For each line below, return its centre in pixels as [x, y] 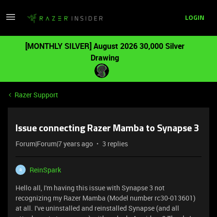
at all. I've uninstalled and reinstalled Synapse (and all [97, 208]
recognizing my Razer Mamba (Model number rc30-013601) [106, 198]
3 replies [115, 144]
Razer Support [36, 95]
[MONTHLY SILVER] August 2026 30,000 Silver [105, 46]
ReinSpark [45, 170]
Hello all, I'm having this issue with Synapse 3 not [90, 188]
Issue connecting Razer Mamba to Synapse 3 [107, 129]
